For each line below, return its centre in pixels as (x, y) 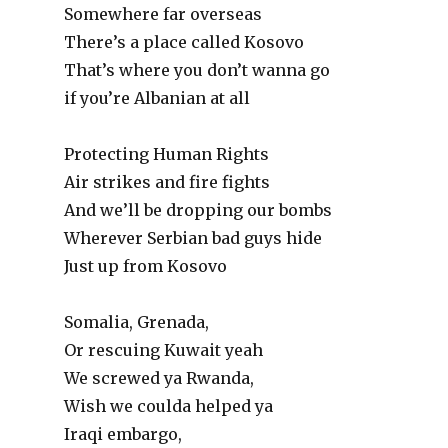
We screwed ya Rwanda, (159, 378)
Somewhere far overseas (163, 14)
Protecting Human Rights (167, 154)
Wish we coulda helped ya (169, 406)
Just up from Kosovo (146, 266)
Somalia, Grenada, (137, 322)
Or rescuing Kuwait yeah (164, 350)
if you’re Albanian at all (157, 98)
